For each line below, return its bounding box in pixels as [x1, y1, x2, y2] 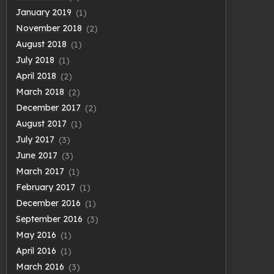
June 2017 [16, 150, 57, 161]
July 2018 [16, 54, 54, 66]
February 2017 [16, 182, 75, 193]
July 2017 [16, 134, 54, 146]
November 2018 [16, 23, 82, 34]
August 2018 [16, 39, 67, 50]
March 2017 [16, 166, 64, 177]
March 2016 [16, 261, 64, 273]
